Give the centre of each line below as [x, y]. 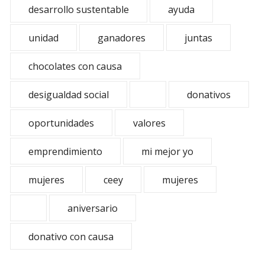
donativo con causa [71, 237]
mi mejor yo [167, 151]
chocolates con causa [75, 66]
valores [149, 123]
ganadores [122, 38]
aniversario [93, 208]
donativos [209, 95]
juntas [198, 38]
